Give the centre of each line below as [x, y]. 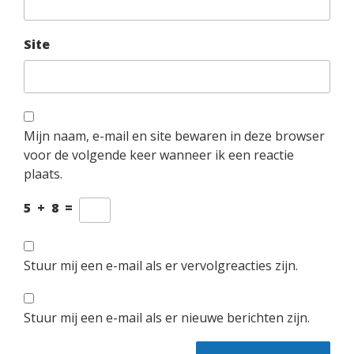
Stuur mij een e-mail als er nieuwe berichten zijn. [167, 318]
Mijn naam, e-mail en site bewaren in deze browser [174, 136]
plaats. [43, 174]
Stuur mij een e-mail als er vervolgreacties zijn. [161, 266]
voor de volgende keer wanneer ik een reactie [159, 155]
